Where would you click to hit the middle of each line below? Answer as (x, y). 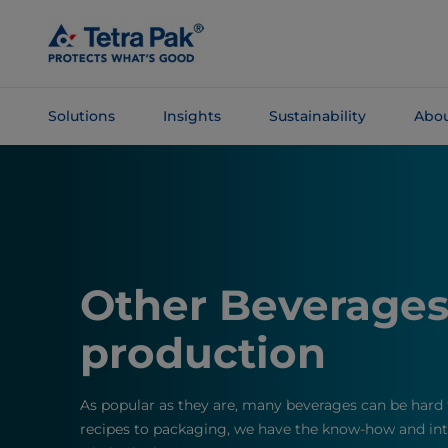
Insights (192, 116)
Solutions (81, 116)
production (203, 353)
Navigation (69, 187)
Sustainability (317, 116)
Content (60, 67)
